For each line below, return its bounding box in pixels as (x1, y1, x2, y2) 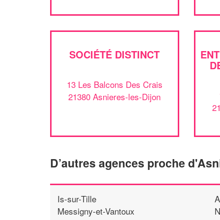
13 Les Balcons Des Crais (66, 78, 163, 90)
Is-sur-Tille (57, 192, 97, 205)
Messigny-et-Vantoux (57, 205, 135, 217)
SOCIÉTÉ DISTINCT (69, 47, 160, 61)
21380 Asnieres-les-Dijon (68, 90, 161, 103)
